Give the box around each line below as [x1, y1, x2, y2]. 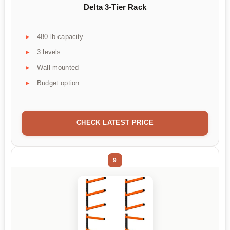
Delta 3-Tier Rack [84, 3, 146, 12]
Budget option [37, 79, 80, 87]
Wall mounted [37, 63, 79, 71]
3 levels [37, 48, 61, 56]
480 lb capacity [37, 32, 84, 41]
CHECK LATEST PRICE [76, 118, 154, 126]
